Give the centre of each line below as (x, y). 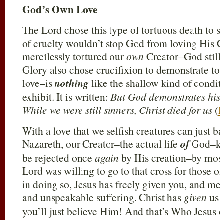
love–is (38, 83)
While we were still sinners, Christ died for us (118, 110)
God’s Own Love (60, 9)
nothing (72, 83)
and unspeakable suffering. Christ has (103, 197)
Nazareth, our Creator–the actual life (101, 144)
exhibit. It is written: (66, 96)
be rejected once (58, 157)
